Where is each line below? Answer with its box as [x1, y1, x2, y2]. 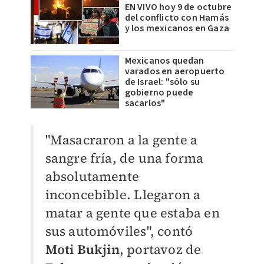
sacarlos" [124, 97, 166, 110]
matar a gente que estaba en [45, 204, 220, 222]
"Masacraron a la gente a [45, 131, 198, 148]
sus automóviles [45, 222, 147, 240]
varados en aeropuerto [124, 65, 225, 78]
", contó [146, 222, 193, 240]
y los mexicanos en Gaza [124, 22, 230, 35]
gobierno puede [124, 86, 194, 99]
